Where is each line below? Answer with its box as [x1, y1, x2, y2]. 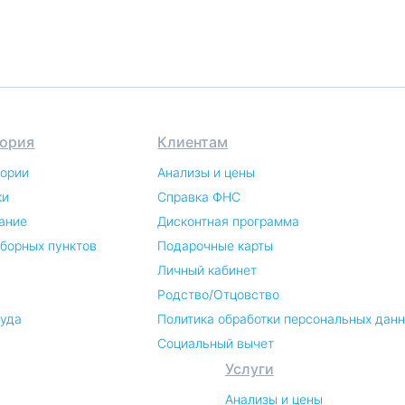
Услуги [224, 360, 274, 378]
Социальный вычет [157, 335, 275, 351]
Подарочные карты [157, 238, 274, 253]
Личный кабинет [157, 262, 258, 278]
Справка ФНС [157, 189, 241, 204]
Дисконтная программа [157, 213, 300, 229]
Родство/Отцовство [157, 287, 280, 302]
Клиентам [157, 133, 229, 151]
